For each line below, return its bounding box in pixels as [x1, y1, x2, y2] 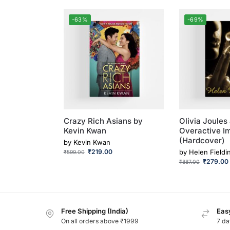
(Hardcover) [179, 136, 225, 146]
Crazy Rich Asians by [63, 116, 143, 126]
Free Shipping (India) [61, 207, 128, 216]
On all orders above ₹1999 [61, 217, 139, 225]
